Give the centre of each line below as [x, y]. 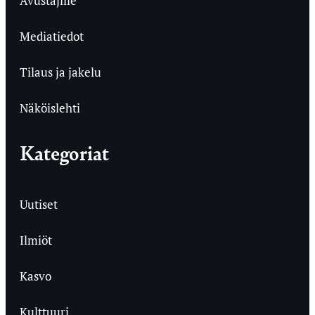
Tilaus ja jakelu [60, 72]
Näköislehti [50, 108]
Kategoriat [64, 152]
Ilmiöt [36, 240]
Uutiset [39, 204]
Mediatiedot [52, 36]
